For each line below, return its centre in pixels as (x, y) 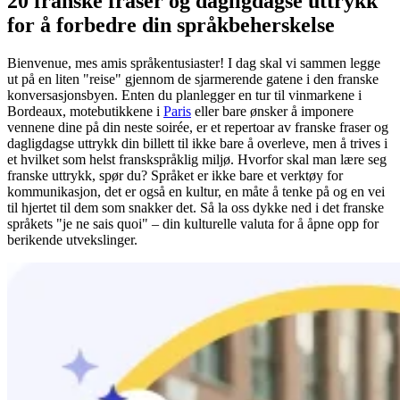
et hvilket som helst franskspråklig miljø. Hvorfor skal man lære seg (197, 159)
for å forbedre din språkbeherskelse (171, 25)
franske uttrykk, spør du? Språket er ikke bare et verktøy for (175, 175)
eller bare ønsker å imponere (272, 111)
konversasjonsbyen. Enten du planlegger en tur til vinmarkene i (184, 95)
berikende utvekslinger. (72, 239)
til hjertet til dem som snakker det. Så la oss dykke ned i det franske (196, 207)
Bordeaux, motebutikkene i (85, 111)
